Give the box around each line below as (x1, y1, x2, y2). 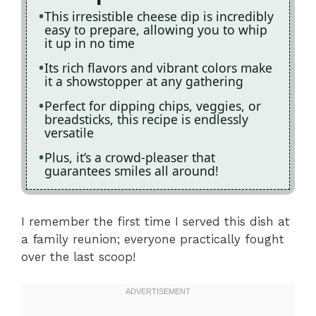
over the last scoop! (21, 249, 135, 264)
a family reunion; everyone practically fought (21, 231, 284, 246)
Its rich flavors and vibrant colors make (44, 59, 272, 76)
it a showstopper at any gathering (44, 73, 243, 90)
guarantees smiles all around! (44, 162, 219, 179)
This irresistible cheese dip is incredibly (44, 8, 274, 25)
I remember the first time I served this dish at (21, 214, 290, 229)
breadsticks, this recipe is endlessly (44, 111, 248, 128)
